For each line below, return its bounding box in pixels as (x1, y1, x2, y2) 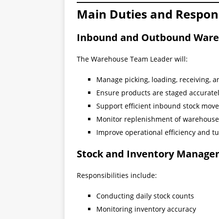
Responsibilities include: (77, 171, 157, 180)
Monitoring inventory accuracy (96, 204, 196, 214)
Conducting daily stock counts (96, 191, 194, 201)
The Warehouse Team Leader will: (77, 54, 188, 64)
